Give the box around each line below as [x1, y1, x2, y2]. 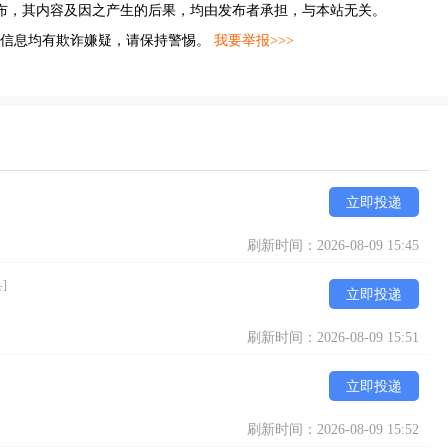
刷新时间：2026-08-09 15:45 [247, 238, 419, 253]
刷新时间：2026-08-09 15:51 [247, 330, 419, 345]
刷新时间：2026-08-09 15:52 [247, 422, 419, 437]
